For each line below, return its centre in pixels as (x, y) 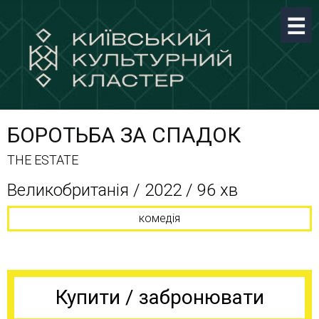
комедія (159, 218)
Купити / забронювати (159, 297)
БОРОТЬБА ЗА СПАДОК (124, 135)
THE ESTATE (43, 160)
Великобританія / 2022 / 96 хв (122, 190)
